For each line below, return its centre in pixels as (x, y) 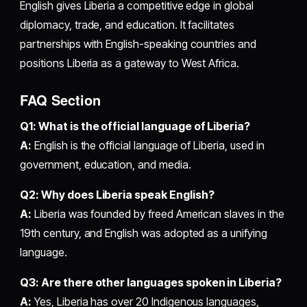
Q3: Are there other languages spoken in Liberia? (151, 283)
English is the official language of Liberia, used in (148, 146)
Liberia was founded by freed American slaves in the (158, 214)
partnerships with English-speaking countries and (138, 44)
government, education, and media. (106, 165)
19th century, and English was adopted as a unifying (144, 233)
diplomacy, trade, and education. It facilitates (127, 25)
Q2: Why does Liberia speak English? (117, 195)
